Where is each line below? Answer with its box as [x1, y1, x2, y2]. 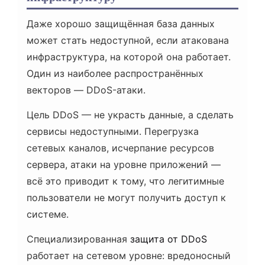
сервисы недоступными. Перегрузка [27, 125, 199, 138]
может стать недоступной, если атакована [27, 34, 229, 47]
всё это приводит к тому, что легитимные [27, 175, 224, 188]
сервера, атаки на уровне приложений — [27, 159, 221, 171]
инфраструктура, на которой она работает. [27, 51, 231, 63]
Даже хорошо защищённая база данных [27, 18, 215, 30]
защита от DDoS [130, 233, 207, 245]
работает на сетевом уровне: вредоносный [27, 250, 231, 262]
